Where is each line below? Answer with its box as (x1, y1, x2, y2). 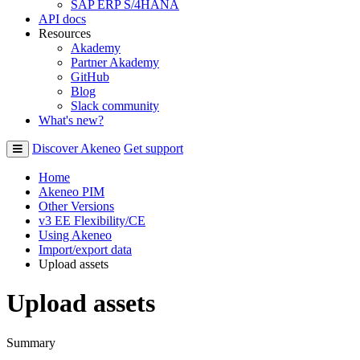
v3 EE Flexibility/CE (39, 213, 145, 227)
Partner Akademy (71, 55, 159, 69)
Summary (6, 335, 55, 350)
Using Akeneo (39, 227, 112, 242)
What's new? (39, 112, 104, 127)
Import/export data (39, 242, 132, 256)
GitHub (71, 69, 109, 84)
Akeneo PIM (39, 184, 104, 198)
